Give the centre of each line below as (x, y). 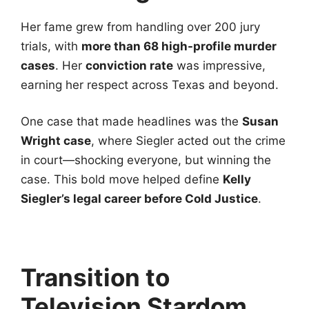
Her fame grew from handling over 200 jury (140, 27)
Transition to (95, 278)
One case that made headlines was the (131, 122)
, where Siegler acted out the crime (188, 141)
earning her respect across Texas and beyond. (150, 84)
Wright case (56, 141)
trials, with (51, 46)
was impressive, (219, 65)
